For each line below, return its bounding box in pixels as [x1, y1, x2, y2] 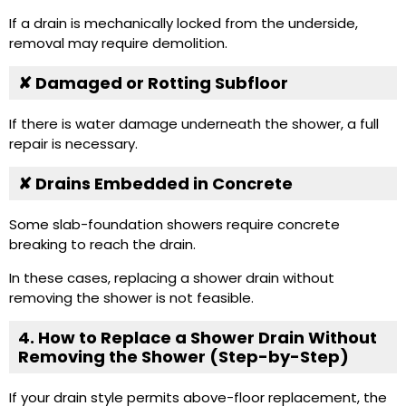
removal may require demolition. [9, 33, 227, 53]
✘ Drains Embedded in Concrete [18, 172, 293, 196]
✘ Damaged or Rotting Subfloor [18, 72, 288, 95]
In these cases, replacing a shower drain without [9, 267, 334, 287]
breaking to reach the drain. [9, 235, 196, 255]
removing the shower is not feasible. [9, 287, 254, 307]
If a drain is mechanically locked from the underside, [9, 13, 358, 33]
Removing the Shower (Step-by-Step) [18, 345, 349, 369]
